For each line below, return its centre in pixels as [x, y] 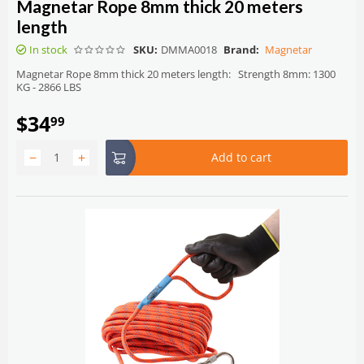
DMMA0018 [189, 49]
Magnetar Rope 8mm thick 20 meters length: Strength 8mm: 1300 [176, 74]
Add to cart [241, 157]
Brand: [241, 49]
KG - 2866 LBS [49, 87]
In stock [48, 49]
